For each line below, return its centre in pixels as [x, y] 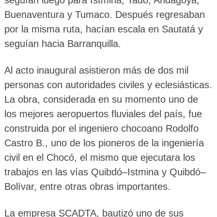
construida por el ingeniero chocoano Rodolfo [101, 128]
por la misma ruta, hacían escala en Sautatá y [103, 29]
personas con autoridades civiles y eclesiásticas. [108, 85]
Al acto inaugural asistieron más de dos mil [96, 70]
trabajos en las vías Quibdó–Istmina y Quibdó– [105, 172]
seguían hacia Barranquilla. [62, 43]
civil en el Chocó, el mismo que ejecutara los [100, 157]
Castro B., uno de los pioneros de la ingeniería [104, 143]
